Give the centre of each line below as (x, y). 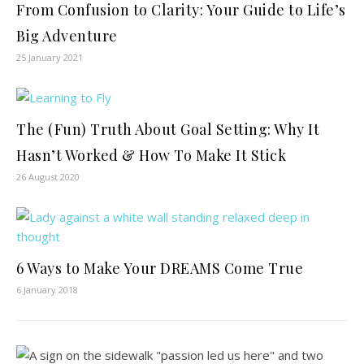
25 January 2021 (50, 58)
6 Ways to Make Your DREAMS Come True (160, 269)
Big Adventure (67, 36)
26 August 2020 (48, 177)
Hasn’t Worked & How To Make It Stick (151, 156)
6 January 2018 (47, 290)
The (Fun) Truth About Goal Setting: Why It (168, 130)
